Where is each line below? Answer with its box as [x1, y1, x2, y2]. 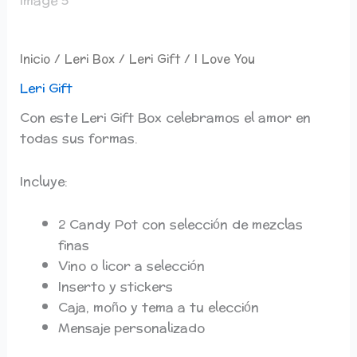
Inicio [19, 49, 50, 71]
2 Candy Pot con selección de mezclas [57, 212, 303, 236]
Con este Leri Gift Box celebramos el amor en [19, 105, 311, 129]
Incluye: [19, 169, 68, 193]
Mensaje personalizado [57, 316, 205, 339]
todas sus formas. [19, 126, 138, 150]
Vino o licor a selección [57, 253, 205, 277]
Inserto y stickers [57, 274, 173, 298]
